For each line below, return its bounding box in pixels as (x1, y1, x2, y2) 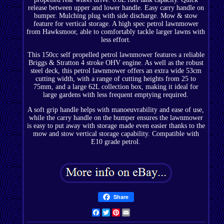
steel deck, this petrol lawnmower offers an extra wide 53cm (30, 67, 201, 75)
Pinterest (119, 208, 147, 216)
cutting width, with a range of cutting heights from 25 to (35, 75, 196, 83)
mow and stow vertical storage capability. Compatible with (32, 130, 199, 138)
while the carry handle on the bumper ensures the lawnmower (28, 114, 203, 122)
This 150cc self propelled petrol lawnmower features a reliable (27, 51, 204, 59)
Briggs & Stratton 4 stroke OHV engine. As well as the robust (28, 59, 203, 67)
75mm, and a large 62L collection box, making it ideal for (33, 83, 198, 91)
